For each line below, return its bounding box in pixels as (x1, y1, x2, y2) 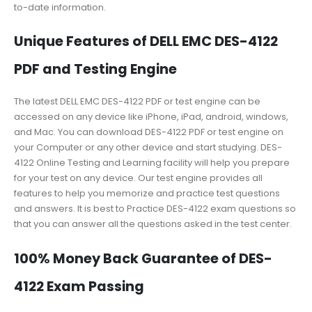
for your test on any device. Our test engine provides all (14, 171, 263, 185)
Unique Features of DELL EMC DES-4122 (14, 32, 278, 52)
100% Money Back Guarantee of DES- (14, 249, 272, 268)
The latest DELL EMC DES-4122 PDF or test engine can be (14, 95, 260, 109)
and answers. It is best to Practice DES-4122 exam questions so (14, 202, 296, 216)
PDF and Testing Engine (14, 60, 177, 79)
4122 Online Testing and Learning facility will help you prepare (14, 156, 290, 170)
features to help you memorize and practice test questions (14, 187, 280, 201)
